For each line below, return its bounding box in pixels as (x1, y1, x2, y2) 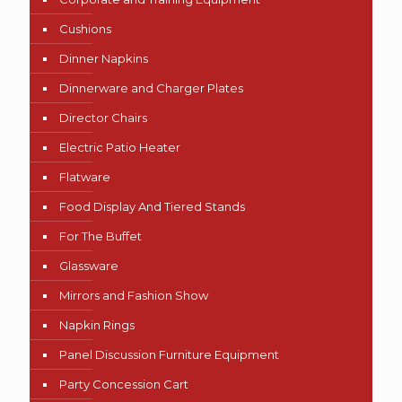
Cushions (59, 21, 111, 36)
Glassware (59, 258, 118, 273)
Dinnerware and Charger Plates (59, 80, 243, 95)
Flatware (59, 169, 110, 184)
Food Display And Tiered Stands (59, 198, 245, 214)
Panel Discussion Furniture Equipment (59, 346, 279, 362)
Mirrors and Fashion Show (59, 287, 208, 302)
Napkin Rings (59, 317, 135, 332)
